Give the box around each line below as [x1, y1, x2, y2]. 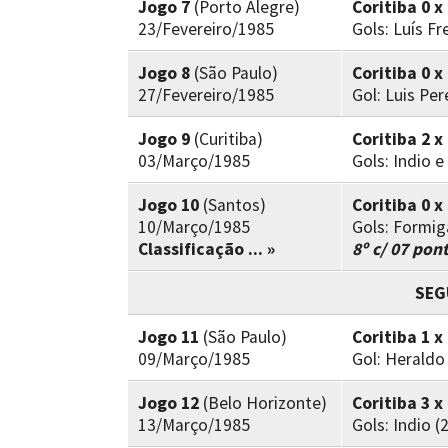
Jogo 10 [138, 194, 203, 216]
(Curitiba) [190, 128, 263, 150]
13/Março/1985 [138, 414, 250, 436]
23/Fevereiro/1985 [138, 18, 274, 40]
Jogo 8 [138, 62, 190, 84]
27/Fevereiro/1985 [138, 84, 274, 106]
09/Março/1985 [138, 348, 250, 370]
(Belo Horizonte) [199, 392, 327, 414]
